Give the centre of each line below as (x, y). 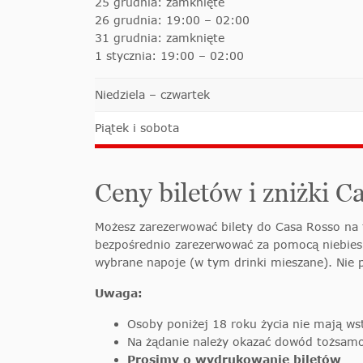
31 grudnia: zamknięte (160, 38)
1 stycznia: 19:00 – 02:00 (169, 56)
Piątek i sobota (137, 128)
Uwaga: (119, 293)
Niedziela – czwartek (152, 95)
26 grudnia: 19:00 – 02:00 (172, 20)
